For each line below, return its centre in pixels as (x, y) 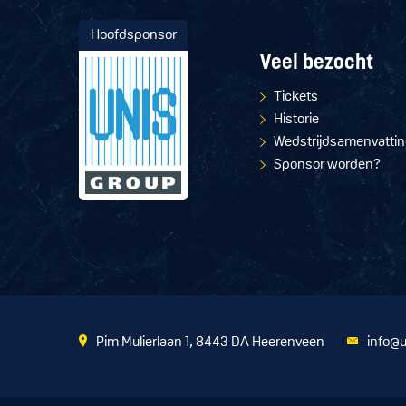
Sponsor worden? (327, 165)
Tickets (296, 97)
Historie (296, 120)
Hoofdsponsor (133, 35)
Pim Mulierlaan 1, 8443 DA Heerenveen (210, 342)
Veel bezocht (317, 64)
